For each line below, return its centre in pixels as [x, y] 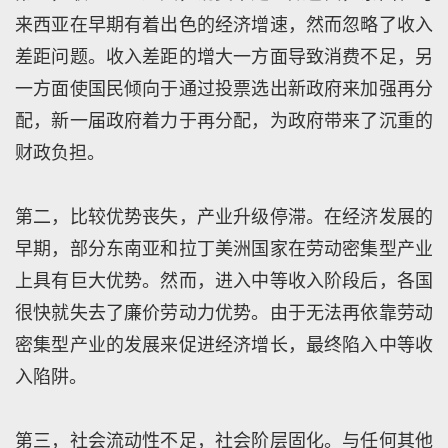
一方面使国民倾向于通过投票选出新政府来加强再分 [224, 88]
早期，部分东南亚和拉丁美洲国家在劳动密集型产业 [224, 248]
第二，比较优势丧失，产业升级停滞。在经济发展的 [224, 216]
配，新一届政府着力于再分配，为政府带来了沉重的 [224, 120]
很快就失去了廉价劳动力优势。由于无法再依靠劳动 [224, 312]
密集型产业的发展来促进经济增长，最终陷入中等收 [224, 344]
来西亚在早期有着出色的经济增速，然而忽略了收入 [224, 24]
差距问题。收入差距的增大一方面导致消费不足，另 [224, 56]
